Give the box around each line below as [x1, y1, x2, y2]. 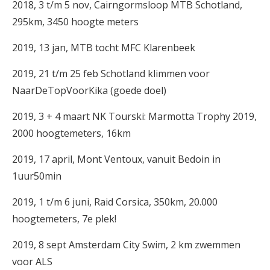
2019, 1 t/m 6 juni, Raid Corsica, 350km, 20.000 [12, 195, 218, 209]
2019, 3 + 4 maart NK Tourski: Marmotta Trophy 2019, [12, 110, 257, 123]
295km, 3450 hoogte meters [12, 15, 139, 28]
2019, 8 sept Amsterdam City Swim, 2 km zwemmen [12, 238, 240, 251]
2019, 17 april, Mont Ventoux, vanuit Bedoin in [12, 152, 221, 166]
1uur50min [12, 169, 61, 183]
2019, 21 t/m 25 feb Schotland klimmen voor [12, 67, 210, 80]
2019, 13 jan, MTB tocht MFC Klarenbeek [12, 41, 195, 54]
